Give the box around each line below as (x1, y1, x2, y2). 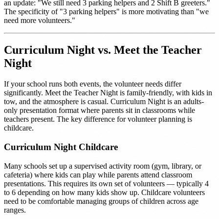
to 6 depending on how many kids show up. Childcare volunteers (4, 188, 205, 197)
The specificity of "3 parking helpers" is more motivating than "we (4, 7, 209, 16)
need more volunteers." (4, 16, 75, 25)
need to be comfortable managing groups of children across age (4, 197, 198, 205)
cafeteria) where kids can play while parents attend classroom (4, 170, 192, 179)
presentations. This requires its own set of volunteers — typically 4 (4, 179, 209, 188)
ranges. (4, 205, 26, 214)
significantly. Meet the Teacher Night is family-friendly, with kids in (4, 88, 212, 97)
